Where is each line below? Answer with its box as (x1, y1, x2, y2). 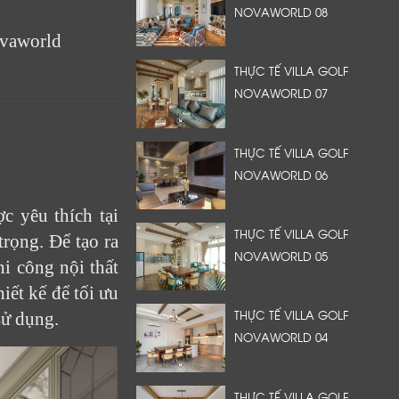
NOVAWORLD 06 (234, 166, 328, 183)
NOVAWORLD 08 (234, 4, 328, 20)
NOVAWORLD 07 (234, 85, 328, 102)
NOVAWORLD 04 (234, 329, 328, 346)
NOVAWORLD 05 (234, 247, 328, 264)
